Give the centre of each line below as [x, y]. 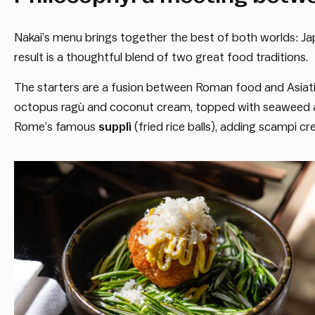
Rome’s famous [56, 127]
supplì [115, 127]
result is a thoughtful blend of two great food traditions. [161, 58]
